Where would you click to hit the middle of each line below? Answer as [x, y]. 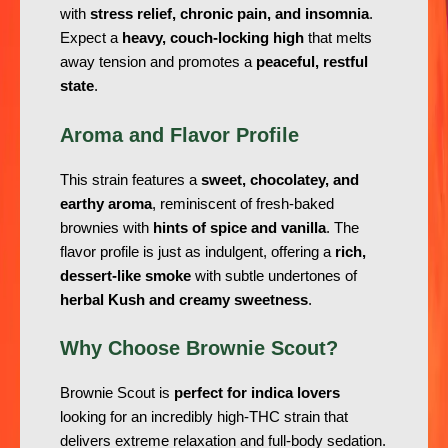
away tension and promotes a [158, 62]
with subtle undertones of [274, 275]
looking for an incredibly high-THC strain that [204, 417]
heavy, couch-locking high [213, 38]
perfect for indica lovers [257, 393]
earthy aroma [106, 203]
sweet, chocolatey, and [280, 179]
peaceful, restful [312, 62]
